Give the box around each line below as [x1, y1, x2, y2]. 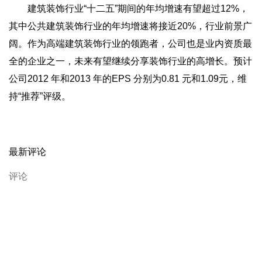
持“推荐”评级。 [9, 91, 71, 101]
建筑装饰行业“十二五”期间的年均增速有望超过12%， [9, 4, 249, 13]
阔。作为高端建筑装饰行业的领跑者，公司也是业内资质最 [9, 39, 252, 49]
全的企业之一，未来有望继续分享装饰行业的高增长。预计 [9, 56, 252, 66]
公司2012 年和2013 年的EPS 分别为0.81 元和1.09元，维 [9, 74, 247, 84]
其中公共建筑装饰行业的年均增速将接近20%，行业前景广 [9, 21, 252, 31]
